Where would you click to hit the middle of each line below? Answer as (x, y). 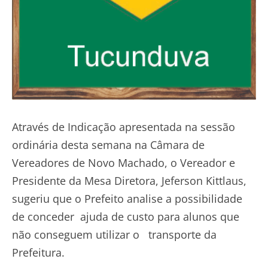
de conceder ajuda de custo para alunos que (126, 217)
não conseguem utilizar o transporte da (114, 235)
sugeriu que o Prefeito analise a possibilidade (127, 199)
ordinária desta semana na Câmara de (108, 145)
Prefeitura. (38, 253)
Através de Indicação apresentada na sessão (124, 127)
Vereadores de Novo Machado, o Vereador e (124, 163)
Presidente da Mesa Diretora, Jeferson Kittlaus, (129, 181)
